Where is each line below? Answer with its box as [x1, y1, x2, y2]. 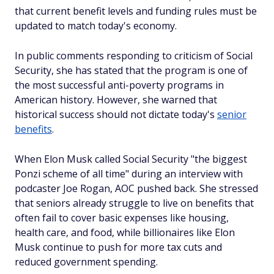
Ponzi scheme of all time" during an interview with [15, 167, 243, 180]
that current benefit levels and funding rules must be [15, 4, 257, 18]
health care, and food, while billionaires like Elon [15, 226, 235, 239]
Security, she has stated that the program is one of [15, 64, 248, 77]
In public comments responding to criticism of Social [15, 49, 253, 62]
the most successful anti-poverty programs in [15, 78, 224, 92]
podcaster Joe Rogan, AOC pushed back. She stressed [15, 182, 258, 195]
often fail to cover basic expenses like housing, [15, 211, 229, 224]
